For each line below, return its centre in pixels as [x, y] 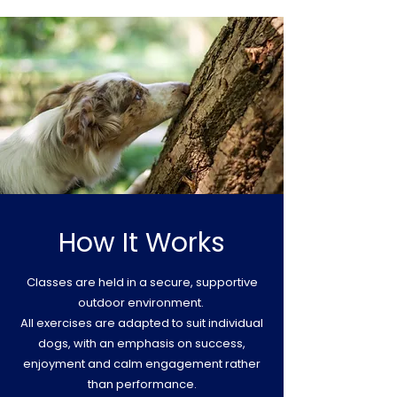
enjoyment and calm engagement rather [142, 364]
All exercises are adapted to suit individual [142, 323]
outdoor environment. [142, 303]
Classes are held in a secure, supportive [142, 282]
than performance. [142, 384]
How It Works [142, 243]
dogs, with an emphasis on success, [142, 343]
